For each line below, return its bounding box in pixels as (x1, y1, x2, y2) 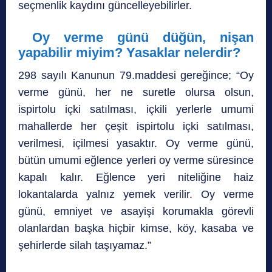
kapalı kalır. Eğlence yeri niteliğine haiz (18, 171, 254, 184)
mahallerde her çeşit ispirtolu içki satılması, (18, 120, 254, 133)
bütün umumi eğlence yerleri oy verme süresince (18, 154, 254, 167)
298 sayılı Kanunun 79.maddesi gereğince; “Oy (18, 69, 254, 82)
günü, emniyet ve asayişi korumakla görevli (18, 205, 254, 218)
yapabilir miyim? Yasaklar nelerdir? (18, 45, 240, 61)
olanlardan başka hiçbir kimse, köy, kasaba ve (18, 222, 254, 235)
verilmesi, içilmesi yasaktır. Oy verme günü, (18, 137, 254, 150)
